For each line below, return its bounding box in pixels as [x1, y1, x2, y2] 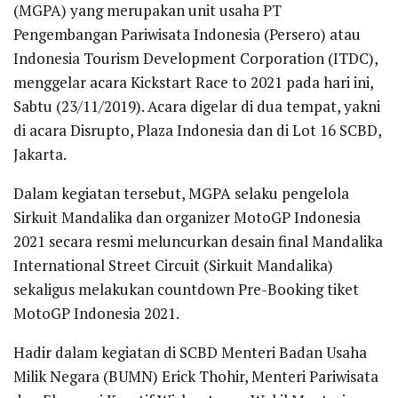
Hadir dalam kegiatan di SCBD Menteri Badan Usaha [13, 341, 367, 362]
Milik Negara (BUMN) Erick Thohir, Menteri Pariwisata [13, 365, 378, 386]
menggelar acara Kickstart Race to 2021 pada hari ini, [13, 71, 373, 92]
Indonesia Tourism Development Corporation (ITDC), [13, 47, 378, 68]
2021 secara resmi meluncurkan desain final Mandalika [13, 230, 383, 251]
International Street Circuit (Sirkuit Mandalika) [13, 254, 333, 275]
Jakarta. [13, 143, 67, 164]
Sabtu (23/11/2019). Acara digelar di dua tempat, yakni [13, 95, 380, 116]
